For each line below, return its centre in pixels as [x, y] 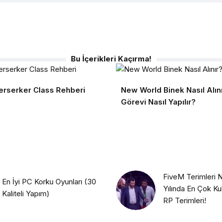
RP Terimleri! [185, 200]
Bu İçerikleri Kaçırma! [111, 58]
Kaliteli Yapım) [26, 194]
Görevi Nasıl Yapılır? [158, 102]
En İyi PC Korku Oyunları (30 [49, 182]
